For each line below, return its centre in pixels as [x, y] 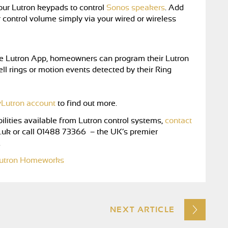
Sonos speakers [136, 8]
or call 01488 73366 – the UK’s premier [84, 132]
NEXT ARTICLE [142, 210]
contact [178, 121]
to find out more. [87, 103]
